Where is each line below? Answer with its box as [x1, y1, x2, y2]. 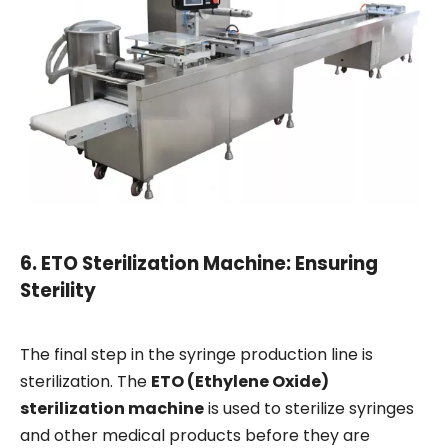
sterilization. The [20, 370, 151, 394]
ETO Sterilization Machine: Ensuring [41, 250, 378, 278]
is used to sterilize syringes [204, 397, 414, 421]
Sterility [20, 277, 96, 305]
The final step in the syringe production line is [20, 343, 373, 367]
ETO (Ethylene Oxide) [151, 370, 329, 394]
